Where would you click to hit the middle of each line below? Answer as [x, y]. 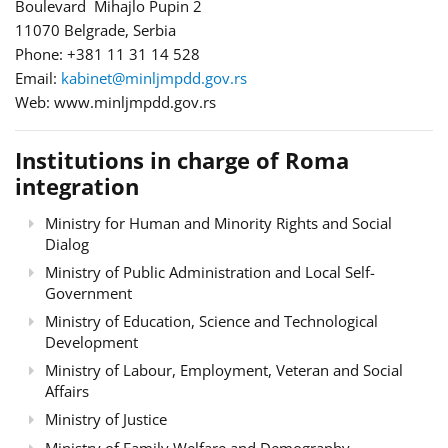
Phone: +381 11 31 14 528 [107, 53]
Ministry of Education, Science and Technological [211, 320]
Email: [38, 77]
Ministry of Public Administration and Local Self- [210, 271]
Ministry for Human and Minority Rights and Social [218, 222]
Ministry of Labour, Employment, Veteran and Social [224, 369]
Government [88, 292]
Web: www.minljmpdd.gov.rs [117, 101]
